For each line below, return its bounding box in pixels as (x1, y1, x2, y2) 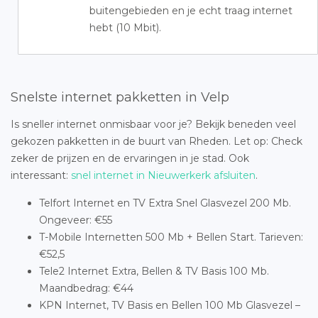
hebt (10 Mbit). (89, 21, 161, 34)
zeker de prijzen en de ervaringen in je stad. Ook (11, 152, 249, 165)
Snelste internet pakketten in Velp (11, 89, 229, 105)
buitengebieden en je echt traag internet (89, 4, 292, 17)
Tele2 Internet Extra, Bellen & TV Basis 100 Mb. (39, 265, 269, 278)
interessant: (11, 169, 71, 182)
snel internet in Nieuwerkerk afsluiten (71, 169, 256, 182)
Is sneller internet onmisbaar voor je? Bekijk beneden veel (11, 118, 296, 131)
